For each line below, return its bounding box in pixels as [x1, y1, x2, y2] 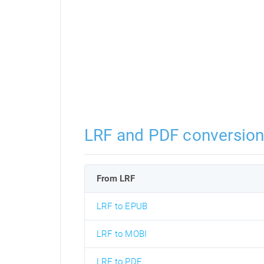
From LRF [97, 173, 136, 184]
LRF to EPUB [97, 201, 148, 212]
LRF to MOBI [97, 229, 147, 240]
